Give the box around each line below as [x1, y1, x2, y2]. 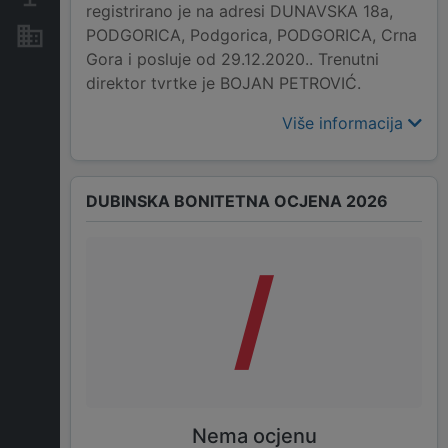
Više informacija [282, 113, 408, 134]
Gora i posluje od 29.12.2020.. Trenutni [86, 49, 379, 70]
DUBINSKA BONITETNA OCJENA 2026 [86, 191, 388, 212]
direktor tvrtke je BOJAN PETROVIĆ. [86, 73, 361, 94]
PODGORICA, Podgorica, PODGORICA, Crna [86, 25, 417, 46]
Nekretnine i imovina [60, 27, 195, 44]
